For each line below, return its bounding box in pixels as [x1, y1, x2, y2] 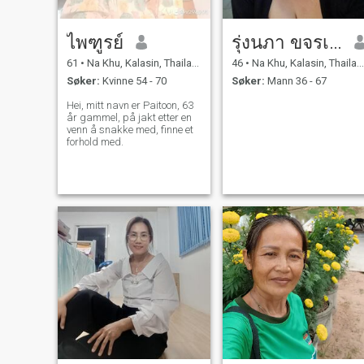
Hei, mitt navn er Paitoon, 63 [66, 99, 193, 112]
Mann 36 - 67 [264, 75, 327, 88]
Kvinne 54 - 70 [99, 75, 167, 88]
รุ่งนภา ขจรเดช [328, 31, 342, 53]
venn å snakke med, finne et [66, 123, 193, 136]
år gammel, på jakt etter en [66, 111, 192, 124]
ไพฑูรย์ [66, 31, 123, 53]
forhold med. [66, 136, 123, 149]
